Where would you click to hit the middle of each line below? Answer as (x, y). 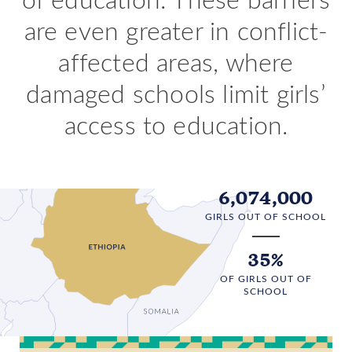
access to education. (176, 124)
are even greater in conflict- (176, 30)
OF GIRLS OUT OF (266, 278)
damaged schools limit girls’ (176, 93)
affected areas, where (176, 61)
